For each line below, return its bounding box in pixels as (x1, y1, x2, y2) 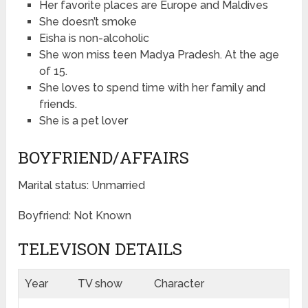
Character (154, 277, 205, 291)
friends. (38, 98, 77, 111)
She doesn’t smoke (38, 15, 137, 29)
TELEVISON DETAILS (18, 238, 183, 261)
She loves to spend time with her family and (38, 81, 265, 95)
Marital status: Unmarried (18, 179, 146, 192)
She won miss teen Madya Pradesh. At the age (38, 48, 279, 62)
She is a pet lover (38, 114, 128, 128)
